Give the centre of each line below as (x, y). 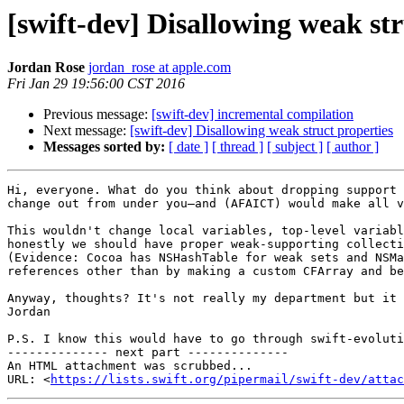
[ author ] (353, 147)
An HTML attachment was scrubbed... (130, 366)
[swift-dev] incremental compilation (252, 115)
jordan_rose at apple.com (160, 68)
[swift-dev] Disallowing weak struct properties (262, 131)
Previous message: (97, 115)
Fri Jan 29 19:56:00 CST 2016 (96, 84)
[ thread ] (238, 147)
